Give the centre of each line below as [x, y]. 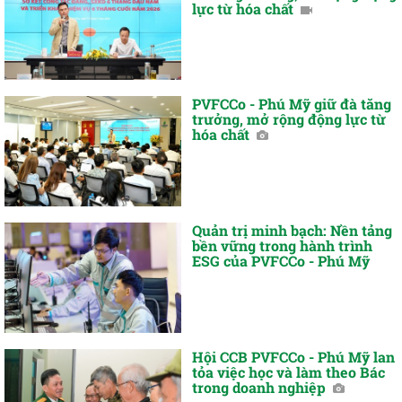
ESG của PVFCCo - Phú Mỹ [281, 260]
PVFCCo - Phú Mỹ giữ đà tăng [292, 104]
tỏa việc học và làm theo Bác [289, 371]
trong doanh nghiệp [261, 387]
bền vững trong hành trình [283, 245]
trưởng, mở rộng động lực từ [289, 119]
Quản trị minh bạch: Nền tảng [293, 230]
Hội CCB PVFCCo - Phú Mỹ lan [294, 356]
